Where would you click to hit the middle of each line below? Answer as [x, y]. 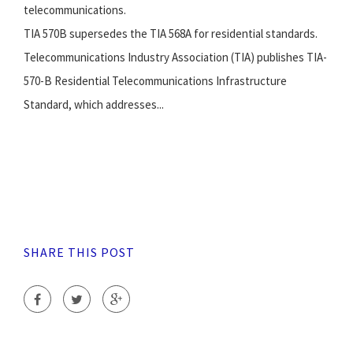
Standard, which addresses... [94, 105]
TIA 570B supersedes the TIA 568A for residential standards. [171, 34]
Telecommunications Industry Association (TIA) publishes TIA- [175, 58]
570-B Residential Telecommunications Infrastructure [155, 81]
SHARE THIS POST [79, 253]
